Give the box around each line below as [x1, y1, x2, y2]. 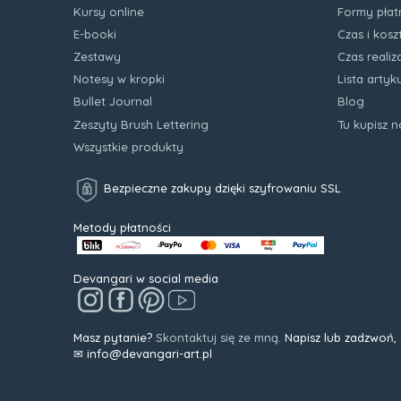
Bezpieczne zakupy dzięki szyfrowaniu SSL [100, 181, 341, 196]
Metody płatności [73, 219, 171, 235]
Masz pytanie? [73, 329, 156, 345]
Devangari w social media [73, 270, 218, 286]
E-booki [73, 26, 116, 41]
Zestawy [73, 49, 121, 64]
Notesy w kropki [73, 72, 165, 87]
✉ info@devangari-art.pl [73, 346, 212, 361]
